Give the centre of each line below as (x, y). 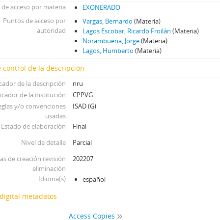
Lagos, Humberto (108, 51)
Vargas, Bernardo (108, 21)
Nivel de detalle (43, 142)
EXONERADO (102, 7)
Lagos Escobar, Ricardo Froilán (127, 31)
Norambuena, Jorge (111, 41)
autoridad (51, 30)
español (94, 179)
